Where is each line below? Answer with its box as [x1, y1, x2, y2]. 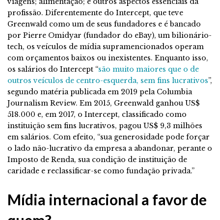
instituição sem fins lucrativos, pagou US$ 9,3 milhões [7, 121, 202, 130]
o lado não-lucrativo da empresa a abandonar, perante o [7, 143, 212, 153]
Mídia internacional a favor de [7, 190, 207, 208]
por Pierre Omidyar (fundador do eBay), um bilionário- [7, 30, 212, 40]
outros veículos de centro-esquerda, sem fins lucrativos [7, 76, 208, 85]
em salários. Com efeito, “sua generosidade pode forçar [7, 132, 210, 141]
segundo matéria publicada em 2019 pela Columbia [7, 87, 192, 96]
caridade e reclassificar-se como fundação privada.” [7, 166, 194, 175]
